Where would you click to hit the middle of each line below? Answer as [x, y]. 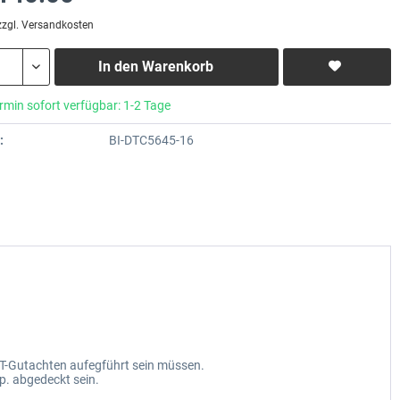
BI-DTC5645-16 [151, 140]
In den [118, 66]
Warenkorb [177, 66]
